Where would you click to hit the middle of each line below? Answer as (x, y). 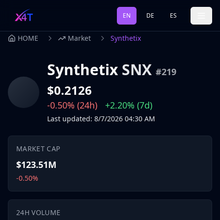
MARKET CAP (38, 149)
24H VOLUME (39, 212)
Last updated (69, 119)
